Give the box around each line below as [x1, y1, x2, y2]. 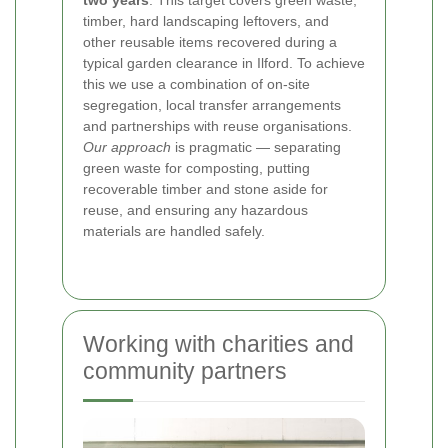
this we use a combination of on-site [83, 76, 310, 93]
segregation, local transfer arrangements [83, 97, 341, 114]
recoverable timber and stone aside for [83, 181, 328, 198]
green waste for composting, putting [83, 160, 310, 177]
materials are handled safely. [83, 223, 265, 240]
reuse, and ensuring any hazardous [83, 202, 308, 219]
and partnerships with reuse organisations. [83, 118, 352, 135]
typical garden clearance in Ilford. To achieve [83, 55, 365, 72]
